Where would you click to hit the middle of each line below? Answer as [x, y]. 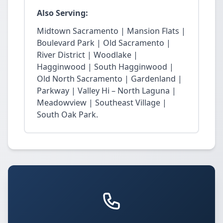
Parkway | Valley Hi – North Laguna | [107, 91]
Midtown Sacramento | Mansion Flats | [111, 31]
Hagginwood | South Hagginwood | [105, 67]
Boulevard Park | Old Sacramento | [104, 43]
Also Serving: [62, 13]
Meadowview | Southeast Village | [102, 103]
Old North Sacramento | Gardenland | [110, 79]
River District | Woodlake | [87, 55]
